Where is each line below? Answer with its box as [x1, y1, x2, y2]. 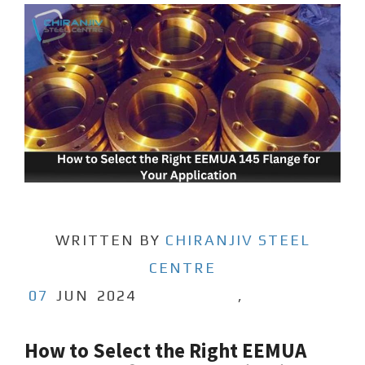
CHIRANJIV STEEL [165, 231, 310, 248]
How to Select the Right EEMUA [24, 336, 306, 363]
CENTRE [149, 258, 216, 276]
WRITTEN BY [55, 231, 165, 248]
